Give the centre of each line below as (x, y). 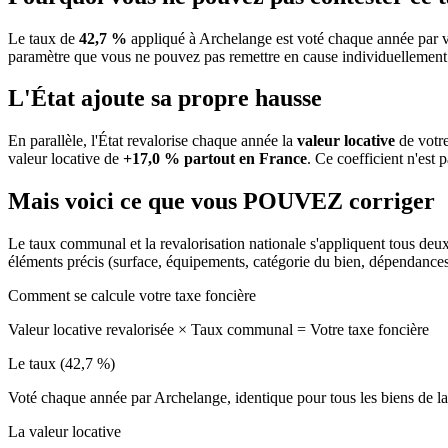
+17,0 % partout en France (215, 159)
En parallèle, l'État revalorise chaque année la (152, 141)
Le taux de (43, 38)
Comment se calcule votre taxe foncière (132, 296)
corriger (392, 201)
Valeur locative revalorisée (93, 330)
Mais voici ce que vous (125, 201)
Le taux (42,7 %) (61, 364)
